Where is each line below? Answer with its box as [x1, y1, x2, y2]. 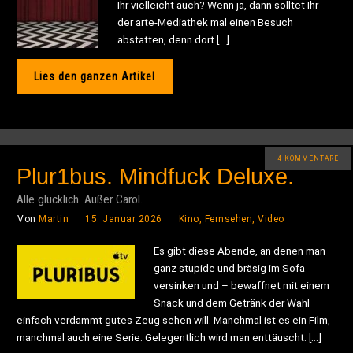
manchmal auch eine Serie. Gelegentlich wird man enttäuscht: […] [17, 330, 322, 344]
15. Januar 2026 [85, 213, 162, 225]
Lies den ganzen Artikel [34, 69, 156, 83]
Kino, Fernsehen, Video [178, 213, 284, 225]
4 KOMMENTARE [277, 154, 339, 163]
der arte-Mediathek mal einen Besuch [117, 15, 294, 28]
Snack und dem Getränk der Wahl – [154, 295, 320, 309]
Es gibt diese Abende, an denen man [154, 243, 326, 257]
